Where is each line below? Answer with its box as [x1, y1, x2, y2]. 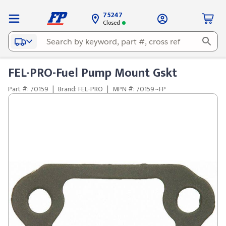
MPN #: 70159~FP [112, 83, 166, 95]
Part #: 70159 [8, 83, 48, 95]
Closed [102, 18, 120, 28]
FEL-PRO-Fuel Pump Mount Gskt [8, 63, 177, 83]
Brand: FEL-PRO [58, 83, 103, 95]
